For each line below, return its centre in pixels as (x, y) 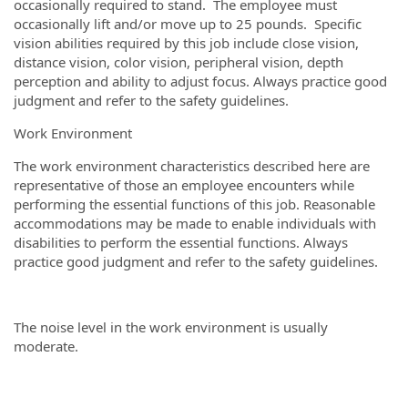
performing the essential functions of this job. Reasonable (194, 204)
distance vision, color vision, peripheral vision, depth (178, 62)
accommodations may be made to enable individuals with (195, 223)
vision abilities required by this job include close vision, (186, 43)
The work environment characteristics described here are (192, 166)
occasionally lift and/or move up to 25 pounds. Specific (188, 24)
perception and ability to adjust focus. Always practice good (200, 81)
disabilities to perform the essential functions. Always (181, 242)
